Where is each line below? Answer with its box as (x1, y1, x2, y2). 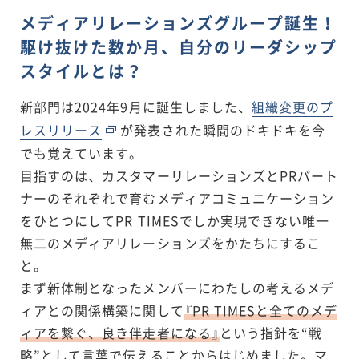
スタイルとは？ (20, 58, 143, 83)
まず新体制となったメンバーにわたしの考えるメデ (20, 277, 335, 297)
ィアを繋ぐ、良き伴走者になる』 (20, 322, 220, 342)
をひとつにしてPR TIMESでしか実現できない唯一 (20, 210, 330, 230)
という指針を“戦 (219, 322, 323, 342)
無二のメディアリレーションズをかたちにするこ (20, 232, 321, 252)
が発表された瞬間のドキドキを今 (120, 119, 326, 139)
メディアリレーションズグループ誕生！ (20, 10, 337, 34)
